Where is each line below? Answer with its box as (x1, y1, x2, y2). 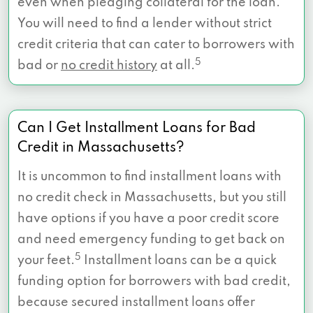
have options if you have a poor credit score (17, 212, 279, 226)
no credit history (61, 59, 157, 73)
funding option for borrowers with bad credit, (17, 275, 291, 289)
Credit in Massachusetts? (17, 141, 184, 156)
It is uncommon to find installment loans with (17, 170, 282, 184)
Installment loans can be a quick (81, 254, 277, 268)
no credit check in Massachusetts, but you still (17, 191, 286, 205)
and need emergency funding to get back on (17, 233, 285, 247)
